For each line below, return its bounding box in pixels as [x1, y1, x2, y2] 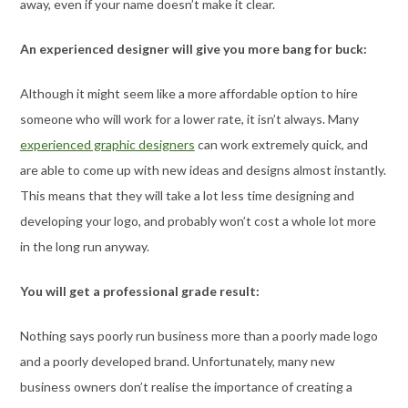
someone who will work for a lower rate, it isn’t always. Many [19, 110, 359, 127]
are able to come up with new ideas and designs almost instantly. [19, 161, 386, 178]
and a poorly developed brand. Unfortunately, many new [19, 352, 335, 369]
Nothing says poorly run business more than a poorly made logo [19, 327, 378, 343]
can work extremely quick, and [194, 136, 368, 152]
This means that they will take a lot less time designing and [19, 187, 354, 203]
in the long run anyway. [19, 238, 149, 254]
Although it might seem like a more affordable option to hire [19, 85, 358, 101]
